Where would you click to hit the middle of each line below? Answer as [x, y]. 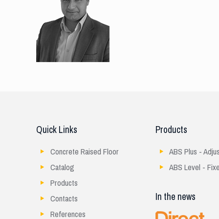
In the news [176, 197]
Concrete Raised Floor [85, 152]
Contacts [64, 199]
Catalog [63, 167]
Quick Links [57, 130]
